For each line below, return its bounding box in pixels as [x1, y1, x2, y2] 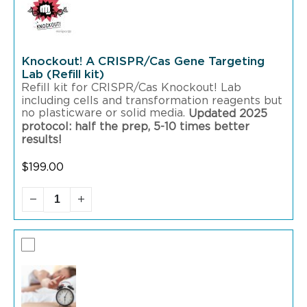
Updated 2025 [188, 108, 267, 119]
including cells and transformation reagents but [21, 95, 282, 106]
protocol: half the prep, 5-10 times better [21, 121, 249, 133]
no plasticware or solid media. [21, 108, 188, 119]
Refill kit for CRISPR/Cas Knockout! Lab [21, 82, 241, 93]
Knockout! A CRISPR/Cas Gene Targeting [21, 55, 265, 67]
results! [21, 134, 62, 146]
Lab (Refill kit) [21, 68, 104, 80]
